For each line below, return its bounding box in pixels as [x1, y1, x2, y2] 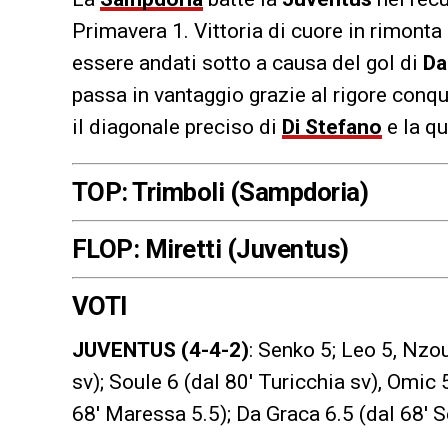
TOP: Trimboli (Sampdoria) [72, 176, 369, 207]
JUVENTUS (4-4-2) [72, 337, 249, 362]
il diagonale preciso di [72, 114, 282, 139]
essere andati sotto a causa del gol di [72, 50, 423, 75]
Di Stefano [282, 114, 382, 139]
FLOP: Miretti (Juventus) [72, 233, 349, 264]
